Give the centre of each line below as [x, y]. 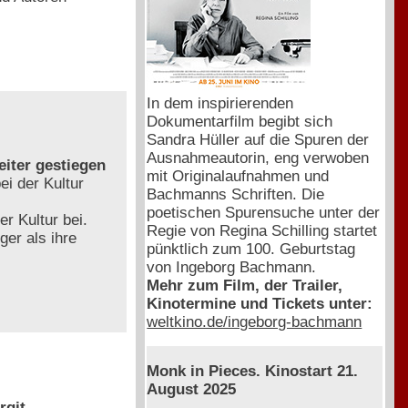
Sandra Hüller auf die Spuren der [258, 139]
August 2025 [192, 390]
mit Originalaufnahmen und [238, 176]
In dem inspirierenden [220, 103]
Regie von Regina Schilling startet [262, 230]
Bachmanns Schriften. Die [236, 194]
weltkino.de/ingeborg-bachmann [255, 321]
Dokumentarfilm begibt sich [240, 121]
